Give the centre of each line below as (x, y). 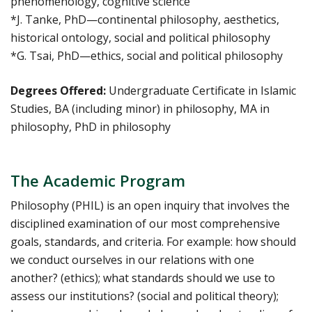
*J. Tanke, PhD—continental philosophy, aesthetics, (145, 20)
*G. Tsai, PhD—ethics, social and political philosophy (147, 56)
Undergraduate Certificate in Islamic (201, 91)
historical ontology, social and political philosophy (140, 38)
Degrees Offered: (58, 91)
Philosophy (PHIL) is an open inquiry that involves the (150, 206)
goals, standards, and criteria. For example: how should (153, 242)
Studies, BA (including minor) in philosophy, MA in (140, 109)
